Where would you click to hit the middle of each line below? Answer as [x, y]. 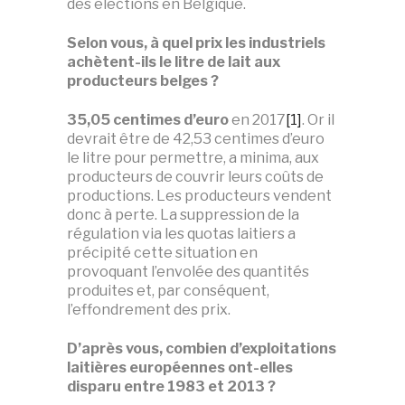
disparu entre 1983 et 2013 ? [171, 386]
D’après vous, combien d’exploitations [202, 348]
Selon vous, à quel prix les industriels [196, 42]
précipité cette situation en [162, 252]
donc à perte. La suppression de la [183, 214]
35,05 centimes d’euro [148, 119]
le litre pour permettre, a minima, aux [193, 157]
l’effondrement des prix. [149, 309]
